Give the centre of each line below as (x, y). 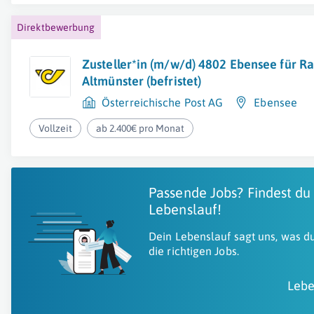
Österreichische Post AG (163, 102)
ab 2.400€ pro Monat (141, 128)
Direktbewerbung (56, 27)
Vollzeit (55, 128)
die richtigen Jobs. (194, 251)
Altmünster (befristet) (142, 81)
